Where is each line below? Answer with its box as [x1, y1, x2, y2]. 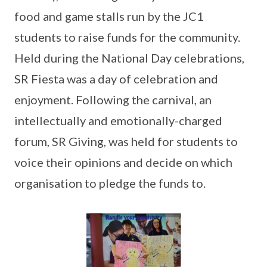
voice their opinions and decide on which [14, 154, 232, 169]
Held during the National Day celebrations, [14, 50, 244, 65]
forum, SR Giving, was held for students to [14, 133, 238, 148]
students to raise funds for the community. [14, 29, 240, 44]
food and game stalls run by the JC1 [14, 8, 204, 23]
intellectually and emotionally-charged [14, 113, 222, 128]
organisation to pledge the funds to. [14, 175, 206, 190]
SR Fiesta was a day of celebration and [14, 71, 218, 86]
